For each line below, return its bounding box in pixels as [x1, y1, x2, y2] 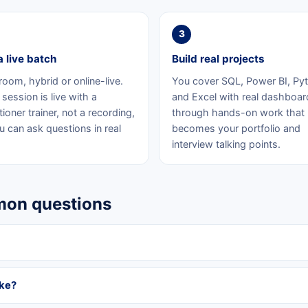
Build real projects [172, 52, 265, 65]
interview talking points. [172, 137, 280, 150]
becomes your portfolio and [172, 122, 300, 134]
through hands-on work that [172, 106, 305, 118]
